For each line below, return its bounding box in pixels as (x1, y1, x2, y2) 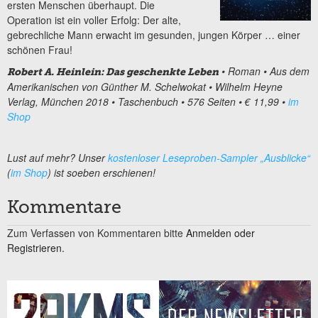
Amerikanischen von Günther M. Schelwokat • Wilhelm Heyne (7, 79, 283, 94)
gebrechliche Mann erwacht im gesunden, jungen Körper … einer (7, 28, 300, 43)
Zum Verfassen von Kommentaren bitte (7, 226, 186, 241)
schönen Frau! (7, 43, 72, 57)
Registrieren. (7, 241, 65, 256)
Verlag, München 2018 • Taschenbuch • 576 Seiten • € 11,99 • (7, 94, 288, 109)
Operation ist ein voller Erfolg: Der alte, (7, 13, 181, 28)
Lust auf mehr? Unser (7, 150, 108, 165)
